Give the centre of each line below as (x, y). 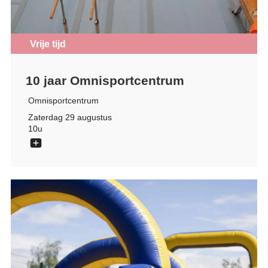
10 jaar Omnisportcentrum (105, 80)
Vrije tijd (48, 44)
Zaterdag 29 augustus (70, 118)
